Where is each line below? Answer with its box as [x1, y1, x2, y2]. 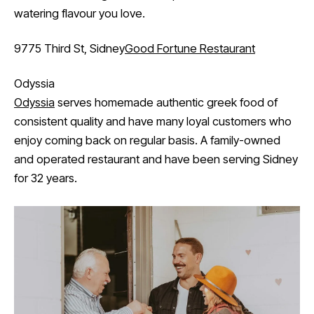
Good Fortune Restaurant [125, 41, 255, 55]
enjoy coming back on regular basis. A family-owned [14, 133, 280, 148]
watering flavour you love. [14, 6, 145, 20]
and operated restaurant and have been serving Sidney [14, 152, 298, 167]
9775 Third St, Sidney [14, 41, 125, 55]
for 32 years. [14, 171, 77, 186]
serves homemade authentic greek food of [55, 95, 278, 110]
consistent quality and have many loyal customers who [14, 114, 292, 129]
